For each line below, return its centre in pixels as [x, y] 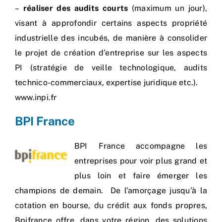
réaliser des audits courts [76, 8]
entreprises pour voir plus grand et [141, 161]
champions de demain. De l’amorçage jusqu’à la [111, 191]
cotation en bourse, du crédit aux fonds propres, [111, 206]
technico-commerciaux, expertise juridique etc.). [107, 83]
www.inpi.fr [36, 98]
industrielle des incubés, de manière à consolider [111, 38]
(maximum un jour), [167, 8]
